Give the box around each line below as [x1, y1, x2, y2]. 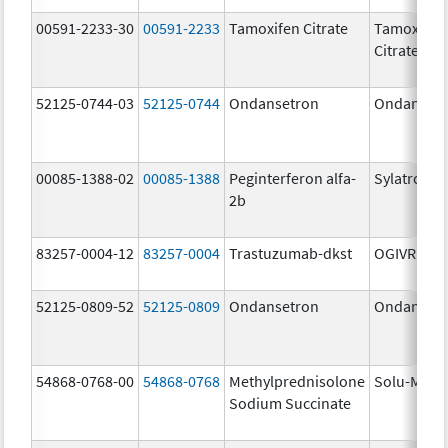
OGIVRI [374, 242, 421, 263]
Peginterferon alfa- [229, 167, 357, 188]
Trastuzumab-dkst [229, 242, 353, 263]
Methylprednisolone [229, 370, 366, 391]
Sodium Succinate [229, 392, 352, 413]
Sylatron [374, 167, 432, 188]
